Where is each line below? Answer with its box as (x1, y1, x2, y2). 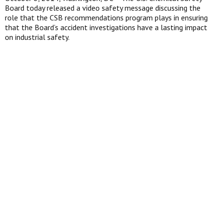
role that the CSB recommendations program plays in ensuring (5, 13, 208, 22)
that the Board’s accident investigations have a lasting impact (5, 22, 207, 32)
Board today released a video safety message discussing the (5, 3, 200, 13)
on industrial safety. (5, 32, 71, 42)
